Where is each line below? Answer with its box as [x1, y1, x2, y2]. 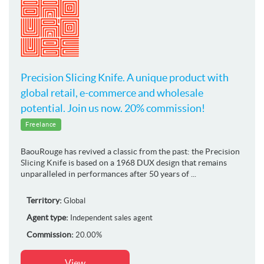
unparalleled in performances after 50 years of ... [21, 169, 196, 179]
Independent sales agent [70, 213, 153, 222]
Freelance [25, 120, 57, 128]
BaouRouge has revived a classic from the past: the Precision [21, 146, 240, 156]
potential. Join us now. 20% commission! [21, 101, 205, 114]
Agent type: [27, 212, 68, 222]
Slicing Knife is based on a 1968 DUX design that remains [21, 157, 227, 167]
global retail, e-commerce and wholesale [21, 86, 203, 99]
